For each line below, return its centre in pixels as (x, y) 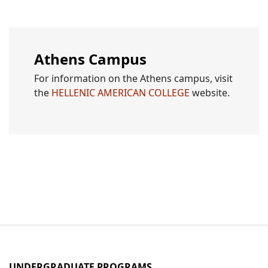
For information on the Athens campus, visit (133, 79)
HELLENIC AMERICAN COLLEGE (119, 93)
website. (210, 93)
